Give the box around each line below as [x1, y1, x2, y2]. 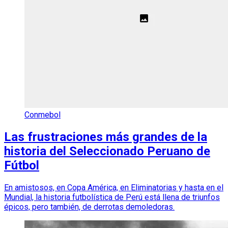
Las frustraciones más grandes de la [4, 130, 207, 145]
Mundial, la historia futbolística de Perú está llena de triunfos [4, 192, 220, 202]
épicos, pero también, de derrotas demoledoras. [4, 202, 175, 212]
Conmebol [24, 110, 61, 120]
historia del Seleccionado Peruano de [4, 144, 210, 159]
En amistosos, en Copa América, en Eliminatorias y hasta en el [4, 182, 223, 192]
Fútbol [4, 158, 39, 173]
